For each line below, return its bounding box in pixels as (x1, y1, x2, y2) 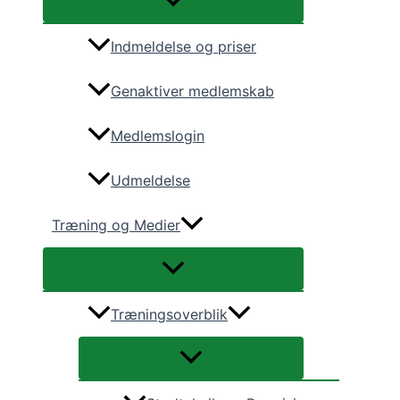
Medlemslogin (111, 127, 204, 146)
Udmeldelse (111, 171, 190, 190)
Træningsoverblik (111, 305, 228, 324)
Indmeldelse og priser (111, 37, 256, 56)
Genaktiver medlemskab (111, 82, 274, 101)
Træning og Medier (52, 216, 180, 235)
